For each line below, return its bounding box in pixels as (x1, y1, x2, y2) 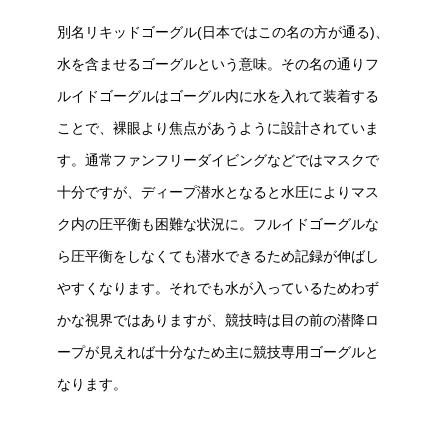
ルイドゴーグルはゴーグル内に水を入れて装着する (56, 88, 379, 104)
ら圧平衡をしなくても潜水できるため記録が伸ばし (56, 248, 379, 264)
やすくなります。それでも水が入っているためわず (56, 280, 379, 296)
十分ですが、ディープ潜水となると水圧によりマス (56, 184, 379, 200)
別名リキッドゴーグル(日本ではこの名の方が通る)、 (56, 24, 389, 40)
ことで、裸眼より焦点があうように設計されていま (56, 120, 379, 136)
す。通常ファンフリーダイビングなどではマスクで (56, 152, 379, 168)
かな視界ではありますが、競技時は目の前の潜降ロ (56, 312, 379, 328)
